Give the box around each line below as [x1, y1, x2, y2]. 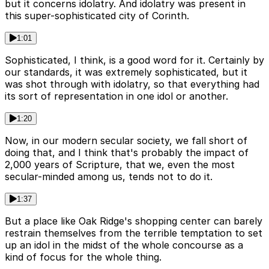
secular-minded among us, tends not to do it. [5, 171, 213, 183]
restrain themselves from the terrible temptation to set [5, 227, 262, 240]
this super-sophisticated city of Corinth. [5, 10, 189, 22]
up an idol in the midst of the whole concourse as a [5, 239, 243, 252]
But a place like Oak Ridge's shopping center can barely [5, 215, 262, 228]
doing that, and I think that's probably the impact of [5, 147, 249, 159]
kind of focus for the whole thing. [5, 251, 162, 264]
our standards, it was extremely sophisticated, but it [5, 66, 247, 79]
